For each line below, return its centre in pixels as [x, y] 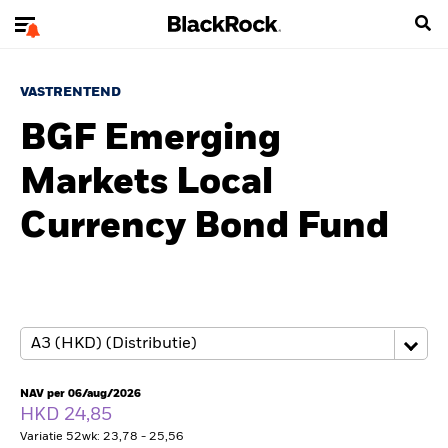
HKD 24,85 [68, 415]
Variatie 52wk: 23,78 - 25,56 [102, 437]
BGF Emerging [150, 139]
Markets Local [146, 183]
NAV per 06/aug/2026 [80, 393]
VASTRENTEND [70, 92]
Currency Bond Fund [204, 227]
